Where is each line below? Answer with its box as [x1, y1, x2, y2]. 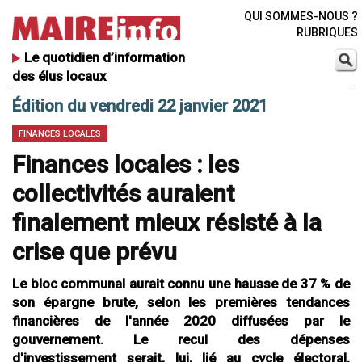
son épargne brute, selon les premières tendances [12, 294, 350, 311]
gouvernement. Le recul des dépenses [12, 331, 350, 348]
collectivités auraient [12, 179, 234, 208]
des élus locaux [12, 68, 106, 85]
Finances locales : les [12, 150, 239, 179]
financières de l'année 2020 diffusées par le [12, 313, 350, 330]
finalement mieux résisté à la [12, 208, 322, 238]
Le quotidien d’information [24, 49, 185, 66]
